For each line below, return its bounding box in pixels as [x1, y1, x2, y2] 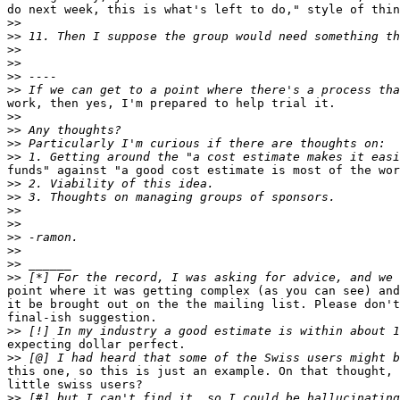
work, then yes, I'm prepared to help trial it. [7, 96, 336, 111]
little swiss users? [7, 378, 143, 392]
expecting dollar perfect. [7, 337, 186, 352]
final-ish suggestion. [7, 311, 157, 325]
